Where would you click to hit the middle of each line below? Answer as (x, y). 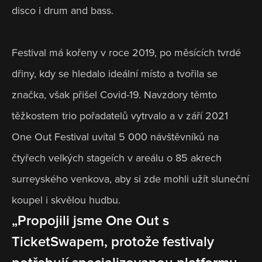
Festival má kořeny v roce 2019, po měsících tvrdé (126, 53)
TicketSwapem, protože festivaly (113, 242)
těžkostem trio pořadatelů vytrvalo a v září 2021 (120, 116)
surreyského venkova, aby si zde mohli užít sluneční (130, 179)
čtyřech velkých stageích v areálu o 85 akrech (117, 158)
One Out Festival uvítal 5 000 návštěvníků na (115, 137)
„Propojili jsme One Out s (90, 221)
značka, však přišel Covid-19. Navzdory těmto (114, 95)
